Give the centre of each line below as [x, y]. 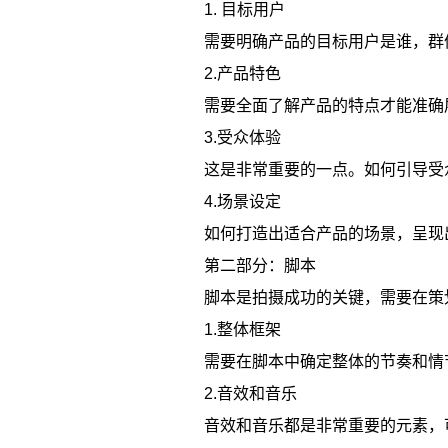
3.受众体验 [242, 137]
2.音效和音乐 [250, 393]
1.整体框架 [242, 329]
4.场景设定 [242, 201]
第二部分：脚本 [260, 265]
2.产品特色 [242, 73]
